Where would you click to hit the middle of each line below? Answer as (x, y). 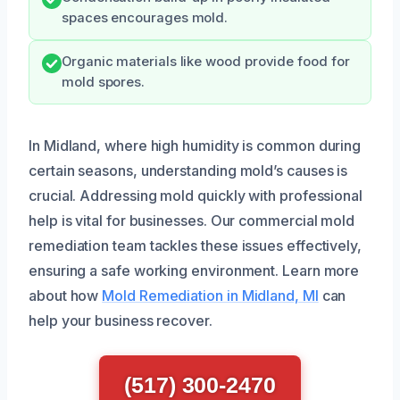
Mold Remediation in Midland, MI (210, 295)
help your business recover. (121, 320)
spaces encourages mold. (145, 17)
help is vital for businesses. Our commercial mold (192, 220)
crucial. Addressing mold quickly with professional (196, 195)
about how (66, 295)
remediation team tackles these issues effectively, (196, 245)
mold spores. (104, 82)
